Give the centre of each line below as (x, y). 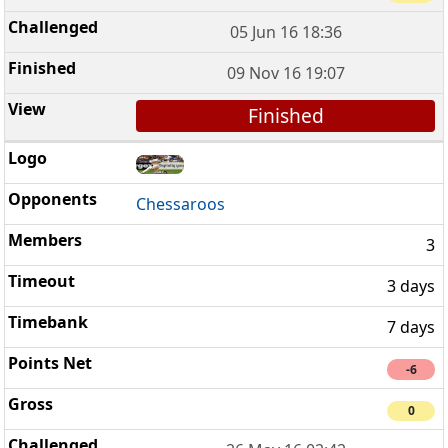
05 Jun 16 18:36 (285, 31)
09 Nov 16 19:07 (285, 72)
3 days (411, 285)
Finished (285, 115)
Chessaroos (181, 203)
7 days (411, 326)
